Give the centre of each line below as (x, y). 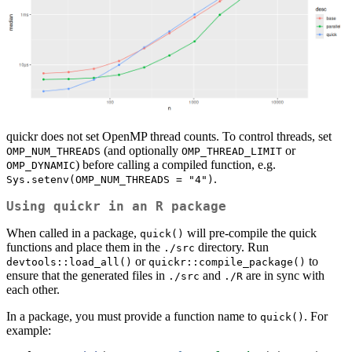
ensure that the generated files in (87, 275)
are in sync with (284, 275)
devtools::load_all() (69, 262)
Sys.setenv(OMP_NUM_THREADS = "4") (110, 179)
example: (29, 330)
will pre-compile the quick (250, 233)
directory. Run (232, 247)
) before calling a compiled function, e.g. (176, 164)
